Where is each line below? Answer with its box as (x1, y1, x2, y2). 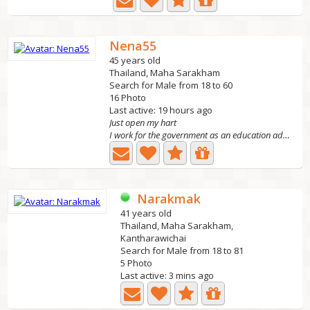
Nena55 (109, 37, 157, 54)
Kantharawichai (120, 232, 187, 244)
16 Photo (109, 91, 147, 104)
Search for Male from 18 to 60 (109, 79, 233, 91)
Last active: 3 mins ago (120, 269, 215, 282)
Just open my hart (109, 116, 177, 129)
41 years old (120, 207, 172, 219)
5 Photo (120, 257, 153, 269)
